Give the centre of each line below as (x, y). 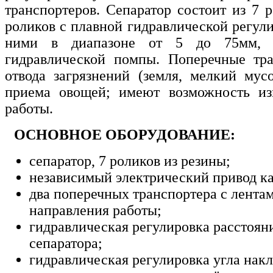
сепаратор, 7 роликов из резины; (130, 161)
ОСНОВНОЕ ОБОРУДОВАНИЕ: (125, 134)
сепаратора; (66, 243)
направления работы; (95, 210)
